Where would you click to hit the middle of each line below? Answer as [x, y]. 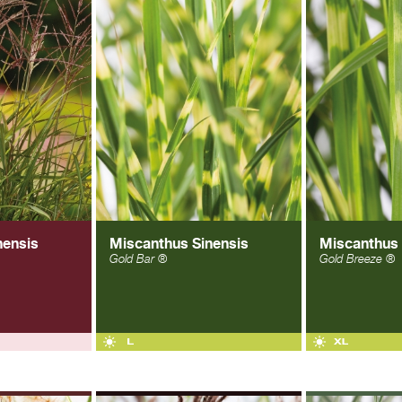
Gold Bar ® [138, 259]
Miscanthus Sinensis [179, 243]
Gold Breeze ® [357, 259]
